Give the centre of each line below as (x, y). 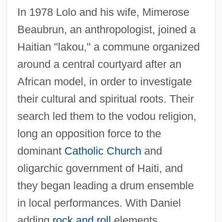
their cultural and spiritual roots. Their (105, 99)
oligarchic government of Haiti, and (100, 168)
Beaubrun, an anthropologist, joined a (106, 29)
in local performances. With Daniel (99, 203)
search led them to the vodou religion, (107, 116)
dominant (41, 151)
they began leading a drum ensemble (105, 185)
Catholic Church (103, 151)
